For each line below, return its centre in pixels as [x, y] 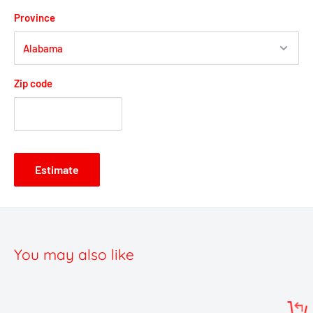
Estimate [57, 170]
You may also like [74, 255]
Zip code [33, 83]
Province [35, 18]
